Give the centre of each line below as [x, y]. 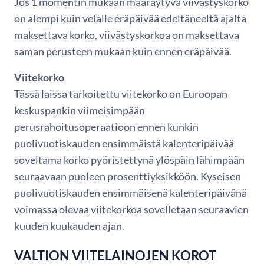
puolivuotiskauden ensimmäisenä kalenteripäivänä [131, 192]
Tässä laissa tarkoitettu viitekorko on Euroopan [121, 93]
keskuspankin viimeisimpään [80, 110]
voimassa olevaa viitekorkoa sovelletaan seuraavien [131, 209]
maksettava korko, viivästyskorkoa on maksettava [127, 34]
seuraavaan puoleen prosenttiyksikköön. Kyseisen [128, 176]
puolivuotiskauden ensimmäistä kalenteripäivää [124, 143]
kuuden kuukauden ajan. [69, 225]
